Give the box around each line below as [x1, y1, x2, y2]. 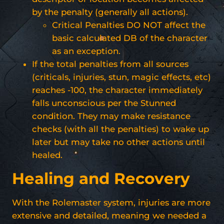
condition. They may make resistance [32, 110, 190, 121]
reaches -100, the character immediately [32, 84, 202, 95]
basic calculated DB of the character [52, 32, 207, 43]
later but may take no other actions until [32, 136, 205, 147]
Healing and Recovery [12, 168, 190, 188]
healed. [32, 149, 62, 160]
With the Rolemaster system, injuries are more [12, 197, 210, 207]
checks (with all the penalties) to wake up [32, 123, 209, 134]
